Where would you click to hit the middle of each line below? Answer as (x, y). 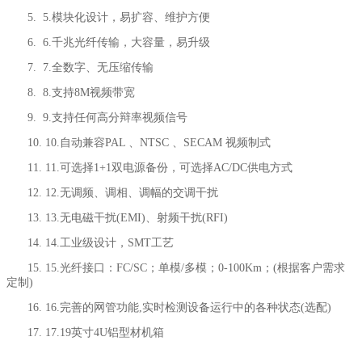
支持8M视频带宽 (93, 93)
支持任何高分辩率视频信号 (120, 118)
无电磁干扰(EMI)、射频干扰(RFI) (144, 218)
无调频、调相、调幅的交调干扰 (139, 193)
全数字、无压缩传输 (103, 68)
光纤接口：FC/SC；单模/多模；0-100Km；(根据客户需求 (202, 268)
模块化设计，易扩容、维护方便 (131, 18)
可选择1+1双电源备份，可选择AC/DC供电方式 (176, 168)
